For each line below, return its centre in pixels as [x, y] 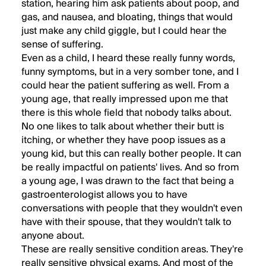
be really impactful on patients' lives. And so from [130, 167]
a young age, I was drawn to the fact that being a [128, 181]
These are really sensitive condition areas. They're [132, 249]
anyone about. [53, 236]
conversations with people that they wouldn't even [132, 208]
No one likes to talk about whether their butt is [123, 126]
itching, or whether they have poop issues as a [123, 140]
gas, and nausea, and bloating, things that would [127, 17]
